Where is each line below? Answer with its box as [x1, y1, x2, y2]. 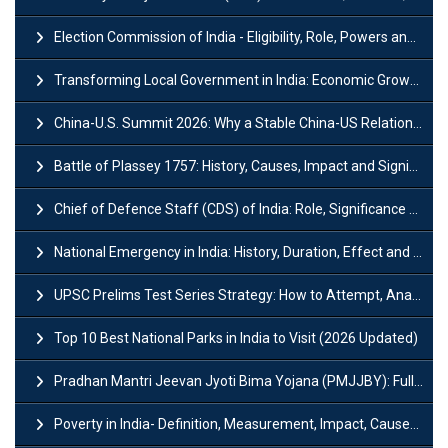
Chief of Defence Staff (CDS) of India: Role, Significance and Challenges [54, 200, 409, 217]
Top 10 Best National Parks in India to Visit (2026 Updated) [54, 329, 418, 346]
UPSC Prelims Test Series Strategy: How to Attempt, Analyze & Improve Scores [54, 286, 412, 303]
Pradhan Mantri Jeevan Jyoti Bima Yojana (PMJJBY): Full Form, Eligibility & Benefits [54, 372, 414, 389]
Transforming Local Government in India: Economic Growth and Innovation [54, 71, 410, 88]
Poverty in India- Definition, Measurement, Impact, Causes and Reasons [54, 415, 410, 432]
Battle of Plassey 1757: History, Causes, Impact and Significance [54, 157, 409, 174]
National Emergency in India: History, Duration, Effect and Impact [54, 243, 413, 260]
